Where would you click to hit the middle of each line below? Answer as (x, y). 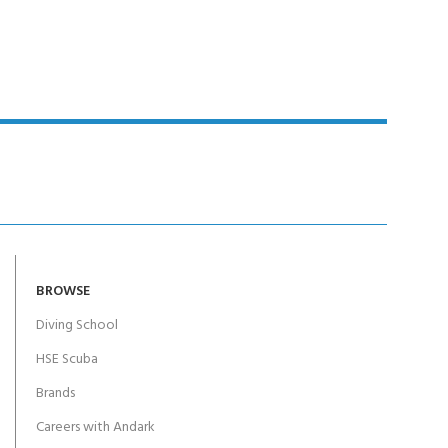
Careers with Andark (95, 427)
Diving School (76, 325)
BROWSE (62, 291)
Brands (55, 393)
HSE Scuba (66, 359)
